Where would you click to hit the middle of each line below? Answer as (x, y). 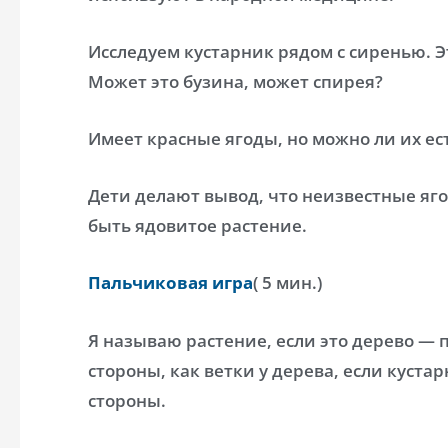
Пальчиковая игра (170, 283)
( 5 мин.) (287, 283)
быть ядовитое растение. (197, 226)
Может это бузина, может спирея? (235, 81)
